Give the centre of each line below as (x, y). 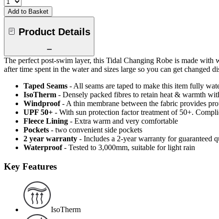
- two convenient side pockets (97, 130)
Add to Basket (28, 12)
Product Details (55, 32)
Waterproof (43, 148)
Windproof (43, 104)
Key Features (30, 166)
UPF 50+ (38, 112)
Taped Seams (45, 86)
